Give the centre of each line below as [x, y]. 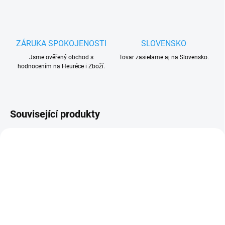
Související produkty [55, 114]
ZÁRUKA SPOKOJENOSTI [61, 44]
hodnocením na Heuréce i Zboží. [61, 67]
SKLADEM [96, 215]
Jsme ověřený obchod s [61, 58]
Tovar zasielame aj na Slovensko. [164, 58]
